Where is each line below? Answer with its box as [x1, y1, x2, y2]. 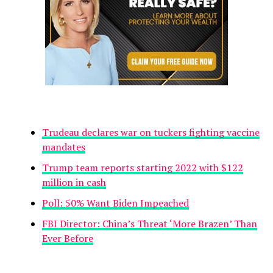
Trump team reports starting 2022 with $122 [41, 160, 243, 174]
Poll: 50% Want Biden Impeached [41, 196, 189, 210]
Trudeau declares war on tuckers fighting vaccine [41, 125, 260, 139]
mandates [41, 140, 85, 154]
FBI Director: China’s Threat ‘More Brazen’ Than [41, 216, 257, 230]
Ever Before [41, 231, 93, 245]
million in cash [41, 175, 106, 189]
